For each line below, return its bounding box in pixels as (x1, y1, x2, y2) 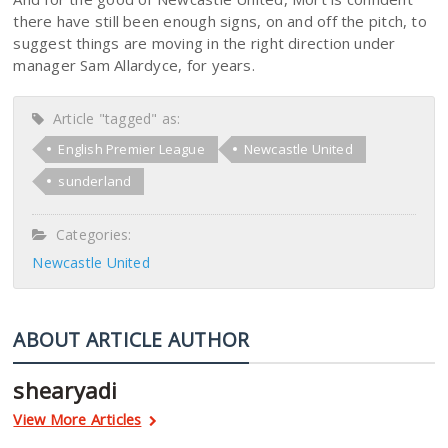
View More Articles (13, 409, 142, 429)
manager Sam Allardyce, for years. (13, 55, 255, 75)
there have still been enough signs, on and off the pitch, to (13, 11, 427, 31)
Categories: (47, 225, 132, 244)
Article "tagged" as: (44, 109, 181, 128)
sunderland (58, 172, 132, 190)
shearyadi (13, 375, 118, 405)
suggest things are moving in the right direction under (13, 33, 396, 53)
